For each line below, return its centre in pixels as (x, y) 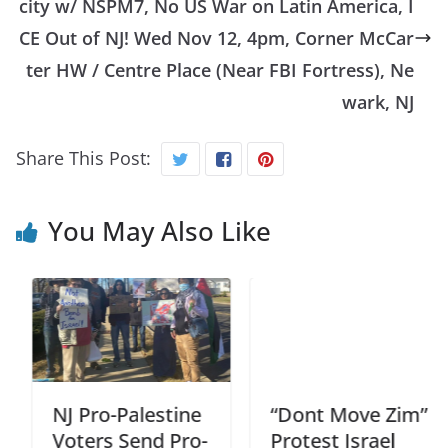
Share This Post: (83, 157)
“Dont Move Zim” (332, 414)
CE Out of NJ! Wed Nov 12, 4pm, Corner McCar (216, 37)
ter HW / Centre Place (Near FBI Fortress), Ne (220, 69)
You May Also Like (159, 230)
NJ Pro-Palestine (110, 414)
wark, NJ (378, 101)
